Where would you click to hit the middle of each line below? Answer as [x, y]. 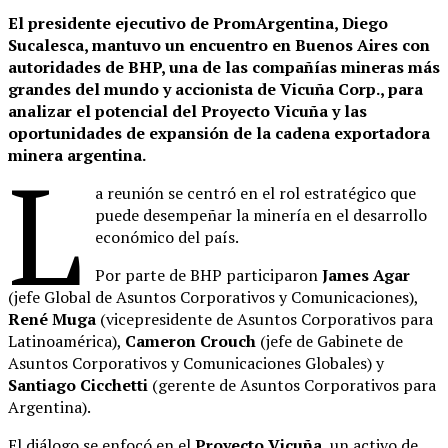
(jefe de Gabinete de [329, 341]
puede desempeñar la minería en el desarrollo [261, 215]
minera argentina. [77, 155]
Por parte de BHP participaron [209, 275]
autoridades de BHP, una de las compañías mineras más [224, 67]
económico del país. [167, 237]
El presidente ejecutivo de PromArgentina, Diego [198, 23]
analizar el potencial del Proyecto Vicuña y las [187, 111]
